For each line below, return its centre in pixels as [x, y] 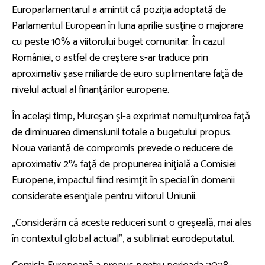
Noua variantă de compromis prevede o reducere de [122, 148]
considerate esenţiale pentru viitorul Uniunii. [104, 196]
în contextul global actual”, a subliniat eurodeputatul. [123, 239]
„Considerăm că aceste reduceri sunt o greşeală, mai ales [132, 223]
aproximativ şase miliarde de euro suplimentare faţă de [127, 74]
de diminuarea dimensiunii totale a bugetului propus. [122, 132]
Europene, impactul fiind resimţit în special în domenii [123, 180]
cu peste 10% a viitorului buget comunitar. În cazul [118, 42]
